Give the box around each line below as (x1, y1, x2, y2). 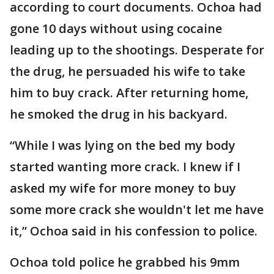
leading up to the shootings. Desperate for (10, 41, 264, 58)
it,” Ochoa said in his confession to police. (10, 222, 257, 239)
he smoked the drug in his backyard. (10, 105, 228, 122)
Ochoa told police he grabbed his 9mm (10, 253, 240, 270)
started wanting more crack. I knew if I (10, 158, 240, 175)
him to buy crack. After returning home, (10, 84, 248, 101)
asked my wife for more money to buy (10, 179, 236, 196)
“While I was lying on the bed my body (10, 136, 235, 154)
